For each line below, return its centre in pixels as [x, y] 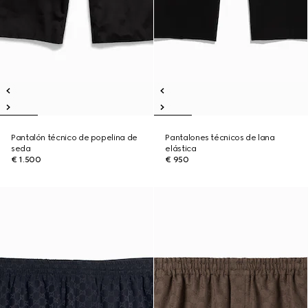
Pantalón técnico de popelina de [74, 137]
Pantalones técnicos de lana [220, 137]
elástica [181, 148]
